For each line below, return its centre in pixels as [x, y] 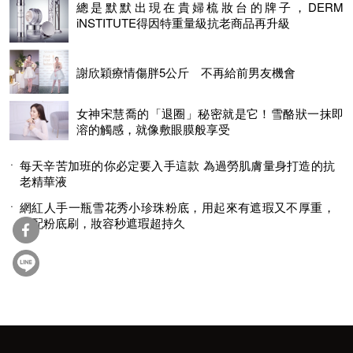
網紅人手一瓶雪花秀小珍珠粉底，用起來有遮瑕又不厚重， [177, 207]
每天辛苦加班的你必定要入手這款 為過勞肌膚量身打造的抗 [177, 165]
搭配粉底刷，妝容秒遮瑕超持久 [102, 223]
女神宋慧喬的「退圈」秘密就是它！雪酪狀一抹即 [210, 113]
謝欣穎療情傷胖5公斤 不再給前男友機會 [186, 72]
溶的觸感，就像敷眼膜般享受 [153, 128]
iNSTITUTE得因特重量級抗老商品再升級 [183, 22]
